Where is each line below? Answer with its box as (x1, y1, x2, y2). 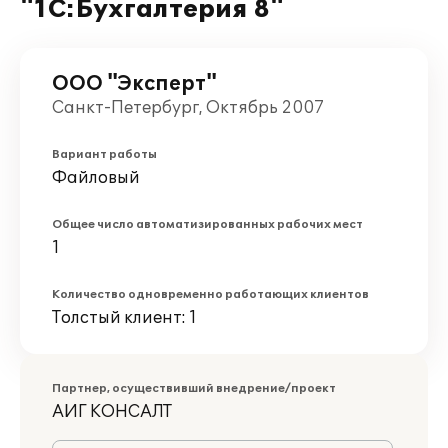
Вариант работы (52, 148, 157, 161)
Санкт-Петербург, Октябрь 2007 (52, 98, 324, 118)
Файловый (52, 168, 140, 188)
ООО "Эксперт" (52, 72, 217, 96)
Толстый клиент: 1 (52, 308, 197, 328)
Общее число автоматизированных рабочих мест (52, 218, 363, 231)
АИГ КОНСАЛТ (52, 402, 172, 422)
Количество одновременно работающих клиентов (52, 288, 369, 301)
